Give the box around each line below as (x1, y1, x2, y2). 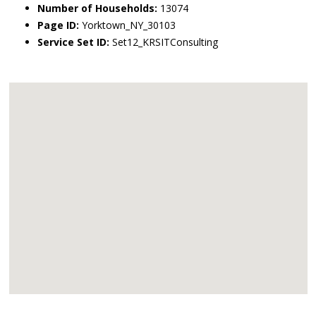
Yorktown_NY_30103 (79, 18, 176, 32)
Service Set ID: (37, 35, 109, 49)
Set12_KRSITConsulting (109, 35, 218, 49)
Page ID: (37, 18, 79, 32)
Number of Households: (37, 1, 157, 15)
